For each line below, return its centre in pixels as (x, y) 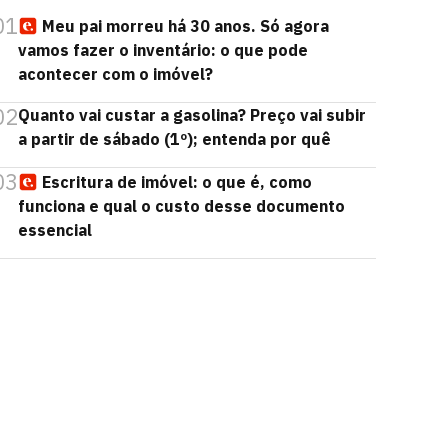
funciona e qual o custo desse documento (181, 206)
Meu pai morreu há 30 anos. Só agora (185, 26)
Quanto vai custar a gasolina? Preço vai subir (192, 115)
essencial (55, 230)
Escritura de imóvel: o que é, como (177, 182)
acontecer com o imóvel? (115, 74)
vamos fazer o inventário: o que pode (163, 50)
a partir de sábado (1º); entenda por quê (174, 139)
